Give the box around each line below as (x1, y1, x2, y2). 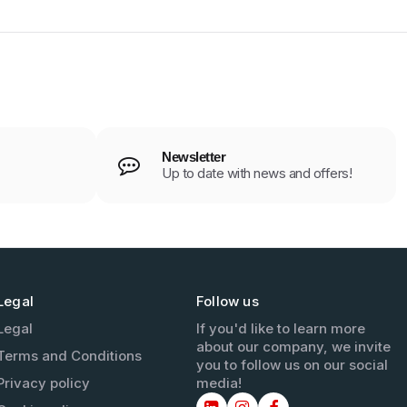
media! (195, 373, 242, 392)
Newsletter (162, 148, 225, 164)
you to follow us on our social (195, 355, 388, 373)
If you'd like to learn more (195, 319, 365, 337)
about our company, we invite (195, 337, 391, 355)
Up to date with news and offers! (162, 164, 352, 182)
